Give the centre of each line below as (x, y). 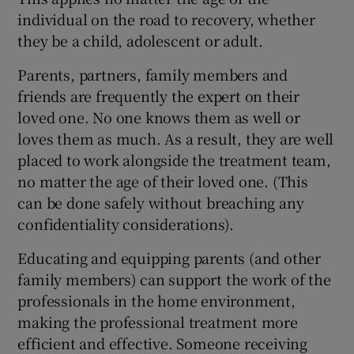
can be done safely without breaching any (161, 203)
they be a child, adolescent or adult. (141, 41)
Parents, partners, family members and (153, 75)
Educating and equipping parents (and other (169, 258)
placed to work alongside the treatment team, (174, 160)
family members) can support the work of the (174, 279)
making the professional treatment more (158, 322)
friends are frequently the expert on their (159, 96)
